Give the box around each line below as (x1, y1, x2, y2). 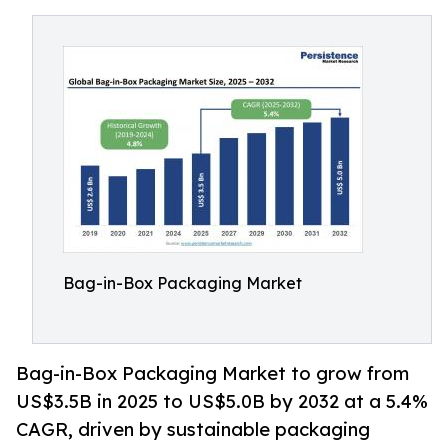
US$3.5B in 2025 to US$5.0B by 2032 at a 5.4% (16, 390, 428, 413)
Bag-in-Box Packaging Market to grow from (16, 362, 409, 385)
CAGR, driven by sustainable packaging (16, 418, 370, 441)
